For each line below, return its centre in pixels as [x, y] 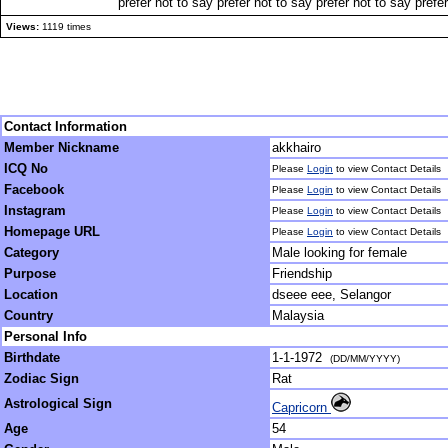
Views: [22, 26]
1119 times [65, 26]
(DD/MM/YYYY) [365, 358]
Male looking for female [339, 252]
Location [31, 294]
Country [28, 315]
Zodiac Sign [41, 378]
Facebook [34, 189]
